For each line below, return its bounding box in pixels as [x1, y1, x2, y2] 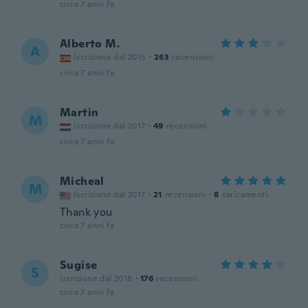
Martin [60, 105, 99, 120]
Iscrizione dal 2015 [74, 52, 146, 63]
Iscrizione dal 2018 [60, 273, 133, 284]
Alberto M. [60, 36, 120, 51]
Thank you [60, 205, 113, 219]
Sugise [60, 258, 98, 272]
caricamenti [221, 189, 269, 200]
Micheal [60, 174, 104, 188]
